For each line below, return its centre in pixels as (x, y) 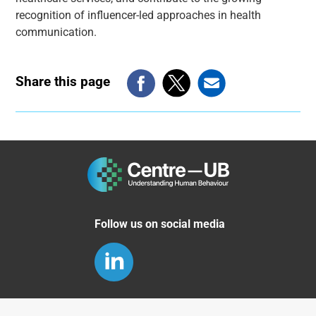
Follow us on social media (159, 224)
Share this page (63, 82)
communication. (56, 32)
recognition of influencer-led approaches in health (139, 15)
